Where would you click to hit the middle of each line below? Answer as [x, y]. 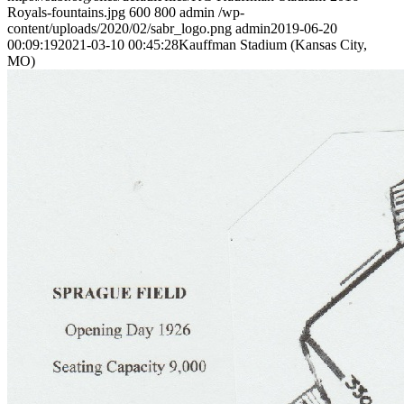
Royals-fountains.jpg [66, 12]
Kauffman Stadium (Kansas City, [273, 44]
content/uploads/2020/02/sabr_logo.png [119, 28]
